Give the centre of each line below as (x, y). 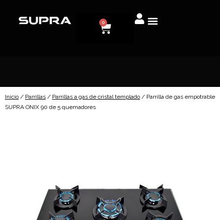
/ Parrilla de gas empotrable (178, 96)
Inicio (12, 96)
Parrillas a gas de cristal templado (96, 96)
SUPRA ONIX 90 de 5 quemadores (50, 107)
